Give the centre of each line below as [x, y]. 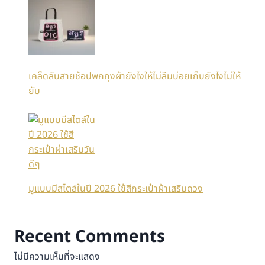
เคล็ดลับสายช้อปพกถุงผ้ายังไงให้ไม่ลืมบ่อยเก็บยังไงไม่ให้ [135, 76]
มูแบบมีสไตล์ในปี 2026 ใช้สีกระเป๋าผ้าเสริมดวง [116, 188]
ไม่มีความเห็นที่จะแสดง [57, 256]
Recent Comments [90, 237]
